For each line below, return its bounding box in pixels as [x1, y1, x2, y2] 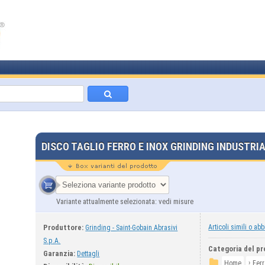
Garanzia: [43, 249, 76, 258]
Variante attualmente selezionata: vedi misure [56, 197, 194, 206]
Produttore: [43, 223, 84, 232]
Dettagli [77, 250, 100, 258]
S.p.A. [43, 237, 61, 245]
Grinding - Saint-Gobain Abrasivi [85, 224, 178, 232]
